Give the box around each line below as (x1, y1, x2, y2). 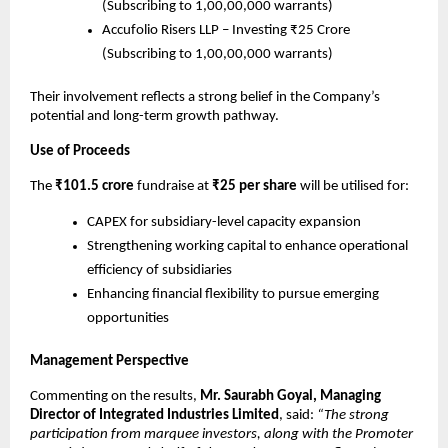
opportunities (87, 311, 170, 327)
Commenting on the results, (30, 389, 200, 405)
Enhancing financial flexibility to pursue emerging (87, 287, 380, 303)
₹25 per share (212, 179, 297, 195)
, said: (279, 408, 317, 424)
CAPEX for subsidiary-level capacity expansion (87, 215, 362, 231)
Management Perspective (30, 354, 189, 370)
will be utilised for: (297, 179, 409, 195)
